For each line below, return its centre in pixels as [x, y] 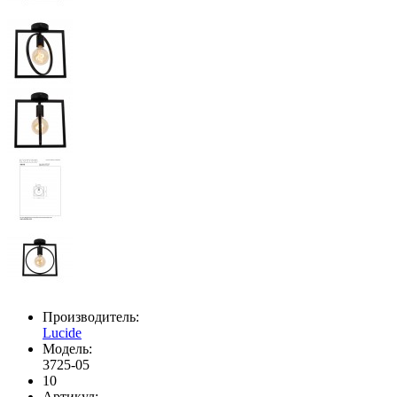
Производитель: [91, 317]
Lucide [62, 333]
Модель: [67, 349]
